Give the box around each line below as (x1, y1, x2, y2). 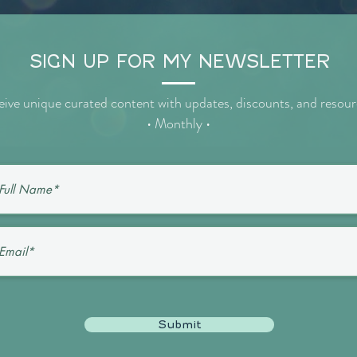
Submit (158, 318, 201, 331)
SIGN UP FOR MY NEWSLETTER (29, 51, 330, 72)
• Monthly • (146, 113, 210, 134)
